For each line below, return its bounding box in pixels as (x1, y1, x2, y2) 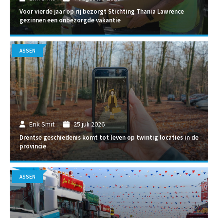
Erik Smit (29, 120, 55, 129)
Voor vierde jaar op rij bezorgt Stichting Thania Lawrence (19, 7, 184, 16)
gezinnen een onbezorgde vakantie (19, 16, 121, 25)
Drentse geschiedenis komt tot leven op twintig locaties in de (19, 133, 199, 142)
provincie (19, 142, 46, 151)
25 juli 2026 (73, 120, 105, 129)
